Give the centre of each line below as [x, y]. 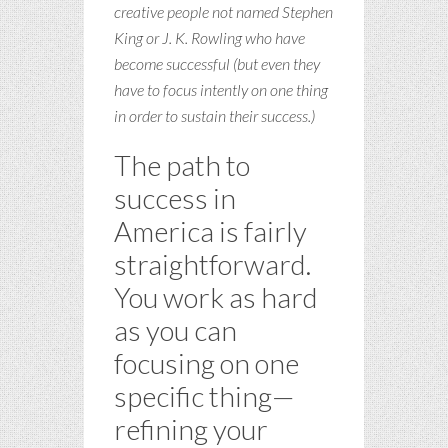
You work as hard [216, 296]
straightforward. [212, 263]
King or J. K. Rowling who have [209, 37]
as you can [175, 329]
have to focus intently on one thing [221, 89]
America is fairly [210, 230]
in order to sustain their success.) [214, 115]
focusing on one [206, 362]
